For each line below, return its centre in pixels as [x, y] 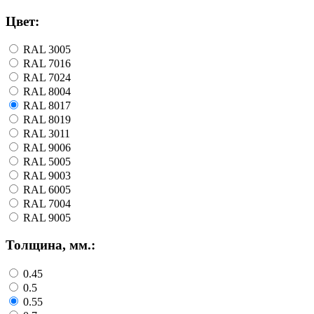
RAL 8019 [47, 120]
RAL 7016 [47, 64]
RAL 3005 [47, 50]
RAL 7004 [47, 204]
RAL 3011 [47, 134]
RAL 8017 [47, 106]
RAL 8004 [47, 92]
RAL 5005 [47, 162]
